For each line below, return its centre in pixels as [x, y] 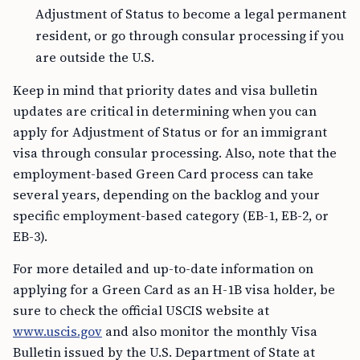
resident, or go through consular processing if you [190, 35]
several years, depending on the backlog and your [166, 194]
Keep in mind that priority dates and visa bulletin [165, 90]
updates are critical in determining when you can [165, 111]
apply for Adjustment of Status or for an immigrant [170, 132]
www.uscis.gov [57, 331]
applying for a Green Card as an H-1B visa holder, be [174, 289]
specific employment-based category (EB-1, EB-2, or [171, 215]
